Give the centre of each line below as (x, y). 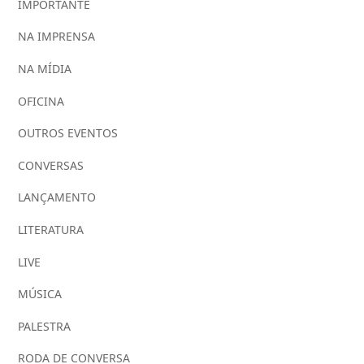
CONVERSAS (51, 165)
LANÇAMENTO (57, 197)
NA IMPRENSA (56, 37)
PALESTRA (44, 326)
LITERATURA (51, 230)
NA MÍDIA (45, 69)
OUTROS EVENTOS (68, 133)
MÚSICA (40, 294)
